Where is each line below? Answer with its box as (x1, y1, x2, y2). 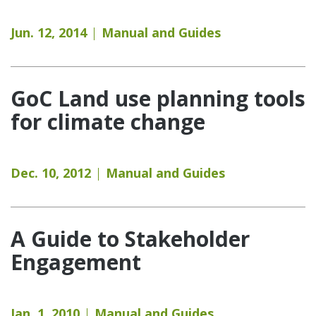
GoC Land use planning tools (11, 83, 305, 113)
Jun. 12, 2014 (11, 23, 87, 41)
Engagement (11, 247, 141, 276)
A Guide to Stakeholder (11, 224, 250, 253)
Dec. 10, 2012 (11, 164, 91, 181)
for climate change (11, 107, 205, 136)
